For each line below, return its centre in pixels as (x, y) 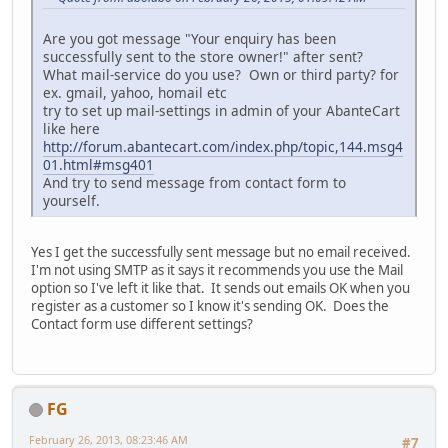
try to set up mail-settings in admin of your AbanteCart (221, 110)
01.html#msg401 (98, 164)
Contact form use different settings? (142, 323)
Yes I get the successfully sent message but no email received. (221, 251)
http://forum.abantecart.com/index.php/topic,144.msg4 (223, 146)
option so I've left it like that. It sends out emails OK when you (220, 287)
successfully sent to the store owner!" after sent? (203, 56)
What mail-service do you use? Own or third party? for (221, 74)
